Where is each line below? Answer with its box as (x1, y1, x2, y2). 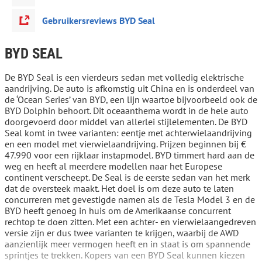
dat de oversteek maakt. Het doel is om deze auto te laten (5, 182, 234, 194)
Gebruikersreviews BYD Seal (42, 15, 155, 26)
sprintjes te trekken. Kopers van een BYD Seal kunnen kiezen (5, 249, 245, 261)
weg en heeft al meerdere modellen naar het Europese (5, 160, 222, 172)
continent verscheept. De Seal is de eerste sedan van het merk (5, 171, 250, 183)
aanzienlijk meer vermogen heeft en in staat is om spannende (5, 238, 250, 250)
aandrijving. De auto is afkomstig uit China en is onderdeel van (5, 82, 254, 94)
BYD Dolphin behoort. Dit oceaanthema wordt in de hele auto (5, 105, 249, 116)
